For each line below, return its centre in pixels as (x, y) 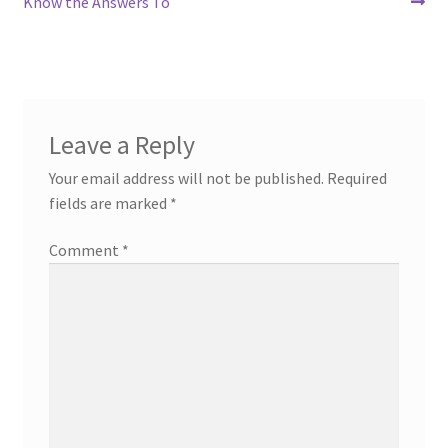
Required (356, 177)
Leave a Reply (121, 144)
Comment (85, 250)
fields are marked (109, 202)
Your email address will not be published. (186, 177)
